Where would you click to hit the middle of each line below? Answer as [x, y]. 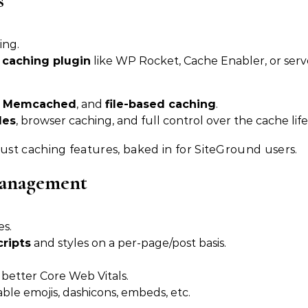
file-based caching [161, 104]
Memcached [40, 104]
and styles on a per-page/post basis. [129, 243]
